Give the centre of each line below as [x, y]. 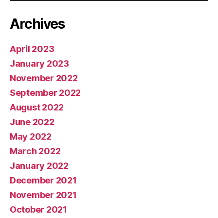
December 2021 [43, 180]
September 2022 [45, 92]
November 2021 [43, 195]
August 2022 [37, 107]
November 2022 [44, 78]
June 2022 [32, 122]
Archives [37, 24]
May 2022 [31, 136]
